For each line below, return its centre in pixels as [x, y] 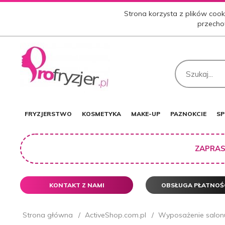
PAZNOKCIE [188, 114]
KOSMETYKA [101, 114]
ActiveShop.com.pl [116, 215]
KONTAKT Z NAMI [77, 185]
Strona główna [48, 215]
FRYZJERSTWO [48, 114]
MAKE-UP [146, 114]
